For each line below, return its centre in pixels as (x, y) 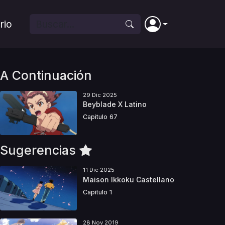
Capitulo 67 (100, 117)
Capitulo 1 (97, 192)
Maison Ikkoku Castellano (128, 179)
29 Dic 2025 (100, 95)
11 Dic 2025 (98, 170)
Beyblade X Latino (115, 104)
